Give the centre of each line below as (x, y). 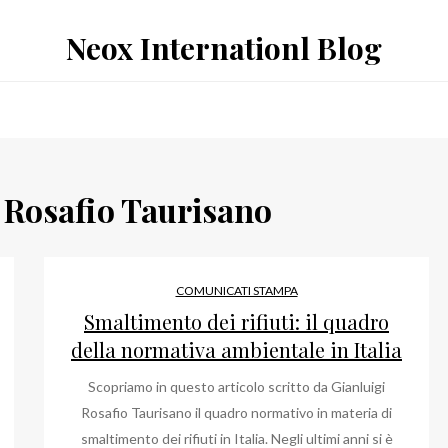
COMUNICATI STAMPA (236, 290)
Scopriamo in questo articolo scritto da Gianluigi (236, 386)
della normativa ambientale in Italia (236, 349)
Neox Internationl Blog (224, 48)
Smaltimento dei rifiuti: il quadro (236, 321)
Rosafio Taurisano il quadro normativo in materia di (236, 412)
